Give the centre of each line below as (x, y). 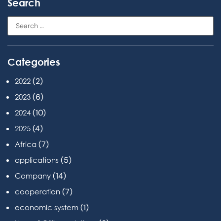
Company (33, 175)
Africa (26, 144)
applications (37, 160)
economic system (47, 207)
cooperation (37, 191)
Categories (34, 61)
